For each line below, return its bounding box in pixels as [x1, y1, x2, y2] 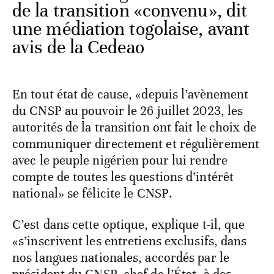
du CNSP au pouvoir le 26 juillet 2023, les [12, 103, 243, 119]
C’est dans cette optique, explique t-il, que [12, 217, 245, 233]
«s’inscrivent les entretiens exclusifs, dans [12, 233, 247, 250]
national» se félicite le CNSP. [12, 185, 173, 202]
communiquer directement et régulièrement [12, 136, 260, 152]
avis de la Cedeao [12, 36, 144, 59]
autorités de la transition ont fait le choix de [12, 119, 256, 136]
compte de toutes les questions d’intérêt [12, 169, 234, 185]
